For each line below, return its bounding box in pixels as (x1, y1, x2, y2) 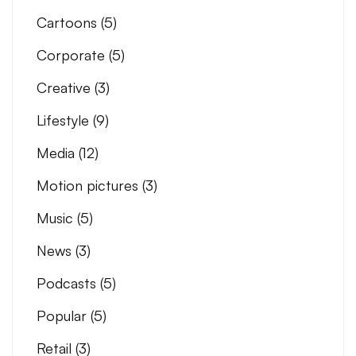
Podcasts (37, 273, 100, 292)
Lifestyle (37, 110, 93, 129)
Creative (37, 78, 95, 96)
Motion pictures (37, 176, 142, 194)
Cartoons (37, 13, 101, 31)
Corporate (37, 45, 109, 64)
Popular (37, 306, 91, 324)
